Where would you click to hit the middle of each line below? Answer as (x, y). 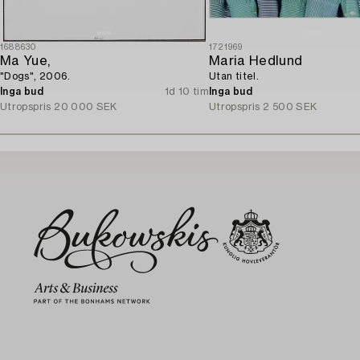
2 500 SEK (290, 106)
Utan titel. (234, 76)
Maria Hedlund (256, 61)
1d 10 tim (186, 91)
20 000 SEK (86, 106)
